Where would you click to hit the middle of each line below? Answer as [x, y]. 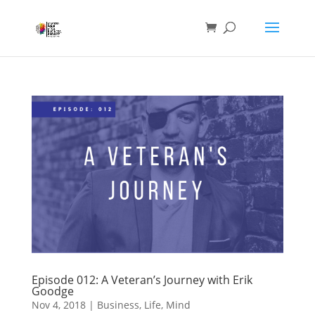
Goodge [52, 291]
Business [118, 305]
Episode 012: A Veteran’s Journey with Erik [142, 280]
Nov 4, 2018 [58, 305]
